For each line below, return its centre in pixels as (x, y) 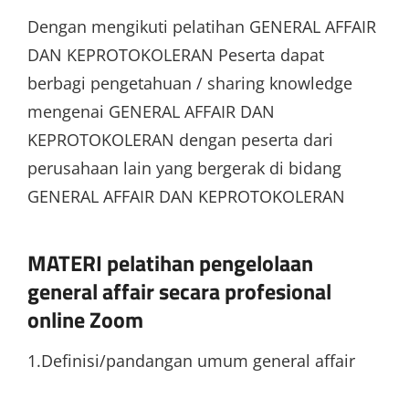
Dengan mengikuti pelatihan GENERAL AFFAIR (202, 26)
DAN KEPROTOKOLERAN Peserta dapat (176, 54)
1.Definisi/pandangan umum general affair (191, 360)
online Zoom (85, 319)
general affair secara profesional (179, 291)
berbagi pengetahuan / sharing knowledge (190, 83)
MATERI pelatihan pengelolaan (170, 262)
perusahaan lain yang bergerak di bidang (184, 168)
